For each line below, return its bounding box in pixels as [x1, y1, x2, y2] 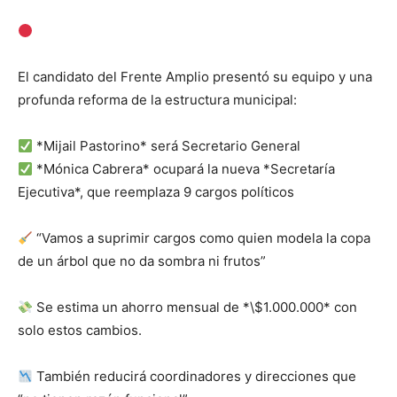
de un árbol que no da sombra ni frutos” [18, 253, 266, 270]
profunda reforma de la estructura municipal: [18, 91, 297, 109]
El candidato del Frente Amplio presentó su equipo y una [18, 68, 372, 86]
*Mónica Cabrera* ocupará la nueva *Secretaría [33, 160, 336, 178]
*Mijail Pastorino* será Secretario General [33, 137, 301, 155]
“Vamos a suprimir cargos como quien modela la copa [33, 230, 371, 247]
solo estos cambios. [18, 322, 142, 339]
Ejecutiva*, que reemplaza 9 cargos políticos [18, 183, 294, 201]
